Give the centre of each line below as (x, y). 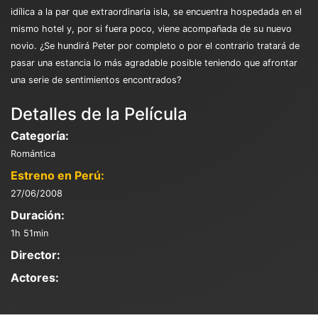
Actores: (35, 277)
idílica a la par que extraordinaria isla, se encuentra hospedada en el (156, 11)
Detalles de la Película (99, 114)
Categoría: (40, 135)
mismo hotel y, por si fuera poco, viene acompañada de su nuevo (151, 28)
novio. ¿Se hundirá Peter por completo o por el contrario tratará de (155, 45)
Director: (35, 254)
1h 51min (29, 233)
